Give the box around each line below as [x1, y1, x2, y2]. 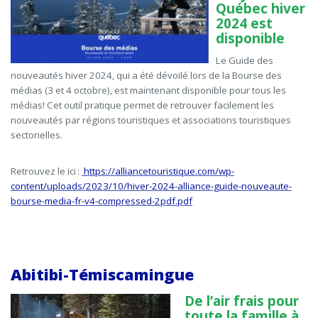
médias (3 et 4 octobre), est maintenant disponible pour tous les [11, 84, 286, 97]
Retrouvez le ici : [11, 165, 82, 178]
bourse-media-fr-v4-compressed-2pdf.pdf [11, 194, 192, 208]
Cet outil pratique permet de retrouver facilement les [47, 99, 274, 112]
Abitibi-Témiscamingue [11, 264, 194, 285]
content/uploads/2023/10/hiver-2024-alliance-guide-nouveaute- [11, 180, 292, 193]
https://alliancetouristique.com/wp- [82, 165, 234, 178]
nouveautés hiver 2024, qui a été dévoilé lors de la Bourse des [11, 69, 282, 82]
